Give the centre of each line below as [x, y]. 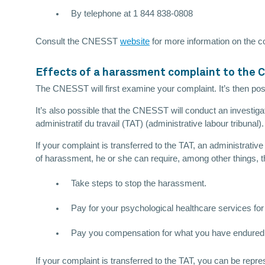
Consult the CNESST [78, 42]
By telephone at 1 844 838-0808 [132, 14]
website [135, 42]
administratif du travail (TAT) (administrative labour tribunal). [150, 124]
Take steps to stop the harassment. [139, 184]
